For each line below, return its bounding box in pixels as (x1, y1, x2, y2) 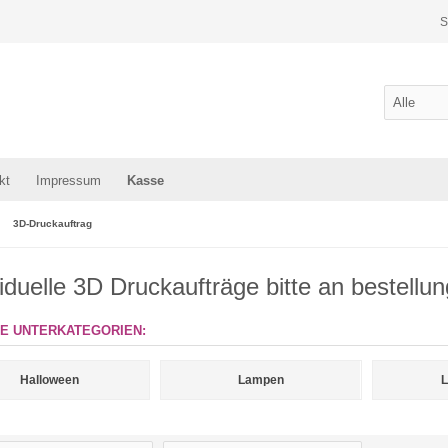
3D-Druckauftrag (13, 218, 92, 229)
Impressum (36, 173, 101, 188)
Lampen (237, 373, 284, 387)
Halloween (20, 373, 79, 387)
